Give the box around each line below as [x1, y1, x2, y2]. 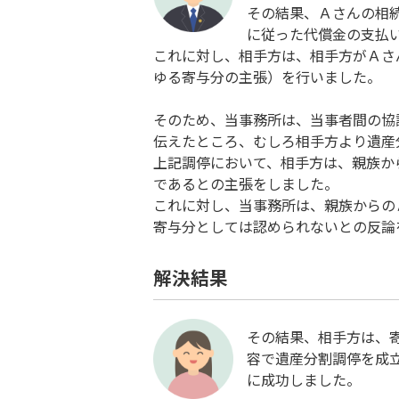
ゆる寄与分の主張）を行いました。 [153, 65, 381, 87]
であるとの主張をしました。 [153, 172, 338, 194]
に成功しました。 [247, 368, 361, 390]
